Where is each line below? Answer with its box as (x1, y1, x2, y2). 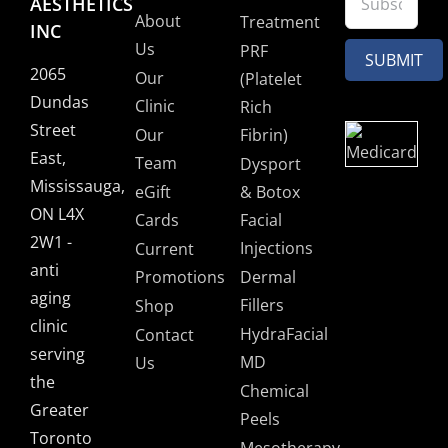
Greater (30, 398, 89, 421)
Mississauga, (30, 174, 125, 197)
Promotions (135, 265, 225, 288)
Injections (240, 236, 313, 259)
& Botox (240, 180, 300, 203)
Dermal (240, 265, 296, 288)
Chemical (240, 379, 309, 402)
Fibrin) (240, 123, 288, 146)
